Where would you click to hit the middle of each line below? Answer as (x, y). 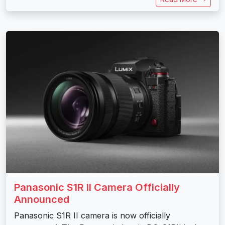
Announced (42, 199)
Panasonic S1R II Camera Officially (97, 187)
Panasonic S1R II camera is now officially (92, 215)
